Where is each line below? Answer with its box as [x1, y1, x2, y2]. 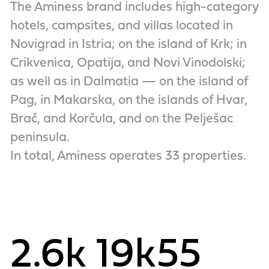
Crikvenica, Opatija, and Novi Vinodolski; [10, 57, 246, 70]
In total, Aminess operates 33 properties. [10, 150, 246, 163]
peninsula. [10, 131, 70, 145]
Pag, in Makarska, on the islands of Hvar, [10, 94, 247, 107]
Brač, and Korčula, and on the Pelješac [10, 113, 233, 126]
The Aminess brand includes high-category [10, 1, 259, 14]
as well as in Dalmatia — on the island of [10, 76, 248, 89]
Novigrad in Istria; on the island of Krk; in [10, 38, 247, 52]
